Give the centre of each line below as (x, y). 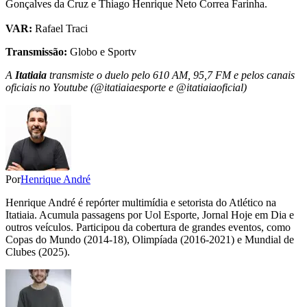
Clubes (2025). (38, 252)
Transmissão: (36, 52)
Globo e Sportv (102, 52)
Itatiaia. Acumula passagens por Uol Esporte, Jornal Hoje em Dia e (150, 215)
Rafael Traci (60, 29)
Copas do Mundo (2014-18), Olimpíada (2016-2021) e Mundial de (150, 240)
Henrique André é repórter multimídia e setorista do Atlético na (141, 203)
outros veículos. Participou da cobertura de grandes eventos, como (148, 228)
